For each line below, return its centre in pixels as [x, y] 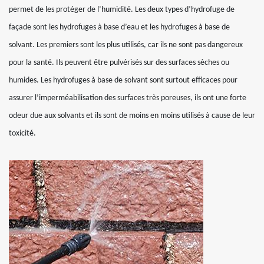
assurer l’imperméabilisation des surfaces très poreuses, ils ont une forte [128, 98]
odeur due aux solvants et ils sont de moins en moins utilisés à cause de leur [132, 116]
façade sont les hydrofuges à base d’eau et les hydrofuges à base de [119, 27]
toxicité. [22, 133]
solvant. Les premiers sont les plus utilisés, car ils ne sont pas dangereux [126, 45]
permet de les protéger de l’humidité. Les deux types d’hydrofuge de [122, 10]
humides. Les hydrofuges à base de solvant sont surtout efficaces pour [123, 80]
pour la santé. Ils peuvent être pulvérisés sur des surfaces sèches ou [119, 63]
